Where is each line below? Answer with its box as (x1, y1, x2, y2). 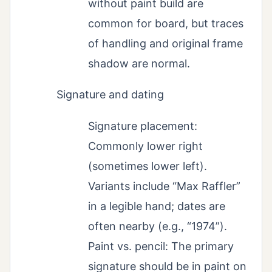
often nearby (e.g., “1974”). (88, 219, 227, 233)
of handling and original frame (88, 36, 243, 50)
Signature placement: (88, 119, 197, 132)
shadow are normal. (88, 56, 190, 70)
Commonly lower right (88, 139, 203, 152)
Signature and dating (56, 87, 164, 101)
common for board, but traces (88, 16, 243, 30)
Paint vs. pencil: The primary (88, 239, 234, 253)
